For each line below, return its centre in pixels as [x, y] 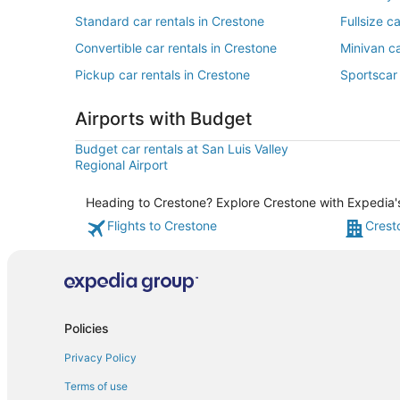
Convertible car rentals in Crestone [176, 48]
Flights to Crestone [162, 225]
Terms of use [96, 386]
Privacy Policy [100, 357]
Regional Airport [121, 165]
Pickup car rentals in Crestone [162, 75]
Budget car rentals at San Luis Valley [182, 149]
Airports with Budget [163, 119]
